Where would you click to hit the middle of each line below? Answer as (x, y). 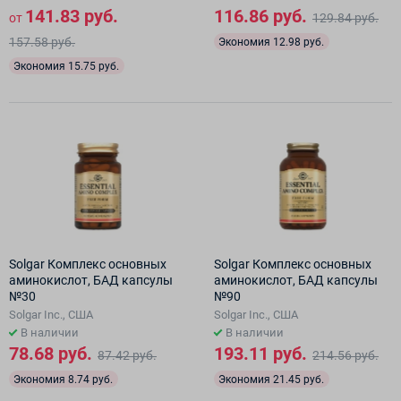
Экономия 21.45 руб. (271, 379)
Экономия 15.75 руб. (66, 66)
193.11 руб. (260, 354)
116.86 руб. (260, 16)
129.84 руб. (346, 18)
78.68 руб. (51, 354)
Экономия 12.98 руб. (271, 42)
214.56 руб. (346, 355)
